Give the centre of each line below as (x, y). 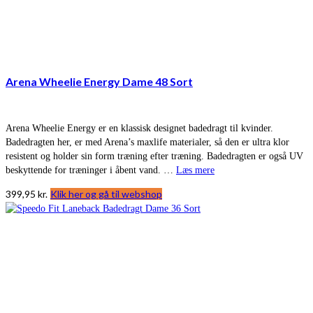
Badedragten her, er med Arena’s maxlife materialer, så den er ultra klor (147, 143)
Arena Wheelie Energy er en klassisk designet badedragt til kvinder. (139, 129)
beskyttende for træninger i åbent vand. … (91, 170)
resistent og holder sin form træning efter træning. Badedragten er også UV (154, 156)
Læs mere (195, 170)
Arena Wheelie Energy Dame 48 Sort (99, 82)
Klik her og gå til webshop (106, 194)
